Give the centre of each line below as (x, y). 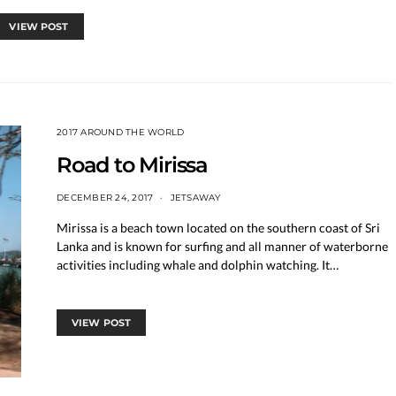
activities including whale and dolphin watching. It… (198, 265)
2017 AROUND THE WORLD (121, 132)
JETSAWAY (195, 198)
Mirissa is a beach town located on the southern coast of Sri (218, 228)
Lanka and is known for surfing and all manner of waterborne (222, 246)
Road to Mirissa (132, 165)
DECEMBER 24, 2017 (105, 198)
